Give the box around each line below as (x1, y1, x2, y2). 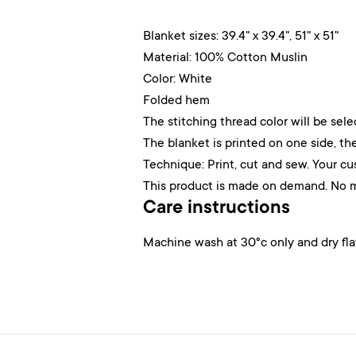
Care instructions (143, 199, 290, 219)
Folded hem (143, 94, 210, 108)
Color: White (143, 72, 212, 87)
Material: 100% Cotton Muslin (143, 51, 308, 65)
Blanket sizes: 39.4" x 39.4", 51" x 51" (143, 29, 339, 44)
